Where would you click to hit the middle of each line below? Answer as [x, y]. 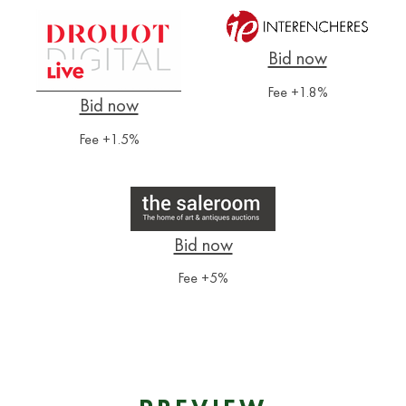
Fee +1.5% [109, 139]
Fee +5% [203, 278]
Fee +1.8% [297, 92]
